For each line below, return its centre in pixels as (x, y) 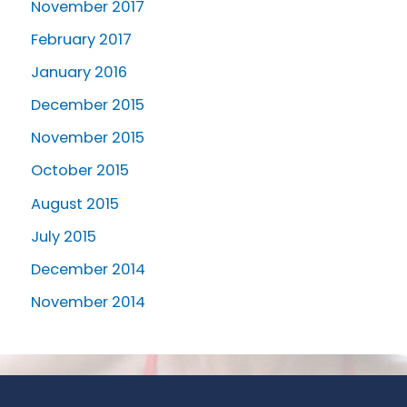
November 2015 (88, 138)
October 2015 (80, 171)
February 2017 (81, 40)
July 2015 (64, 236)
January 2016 (79, 73)
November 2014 (88, 302)
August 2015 (75, 203)
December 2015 (88, 105)
